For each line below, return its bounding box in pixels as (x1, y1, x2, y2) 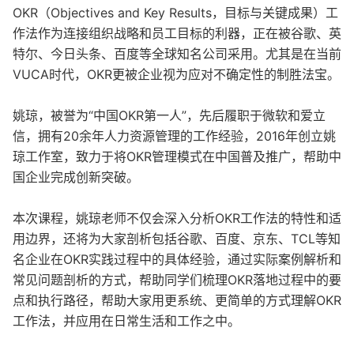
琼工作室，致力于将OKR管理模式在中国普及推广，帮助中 (13, 149, 341, 165)
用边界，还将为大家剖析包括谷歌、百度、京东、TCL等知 (13, 231, 341, 247)
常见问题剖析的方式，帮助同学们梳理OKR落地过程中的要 (13, 272, 341, 288)
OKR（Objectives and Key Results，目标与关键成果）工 (13, 5, 338, 21)
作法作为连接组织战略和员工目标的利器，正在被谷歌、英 (13, 25, 341, 42)
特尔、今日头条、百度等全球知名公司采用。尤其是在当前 (13, 46, 341, 62)
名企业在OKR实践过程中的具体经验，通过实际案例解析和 (13, 251, 341, 268)
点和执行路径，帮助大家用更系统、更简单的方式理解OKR (13, 292, 341, 309)
